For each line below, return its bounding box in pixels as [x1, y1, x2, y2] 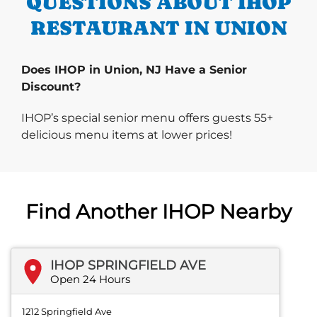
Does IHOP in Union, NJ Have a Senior [21, 63, 247, 77]
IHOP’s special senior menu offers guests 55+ [21, 111, 273, 125]
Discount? [21, 80, 81, 94]
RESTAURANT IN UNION [30, 16, 287, 40]
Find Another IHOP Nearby [25, 200, 292, 224]
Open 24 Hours [50, 272, 130, 287]
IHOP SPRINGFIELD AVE [50, 258, 206, 274]
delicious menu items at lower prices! [21, 128, 232, 142]
